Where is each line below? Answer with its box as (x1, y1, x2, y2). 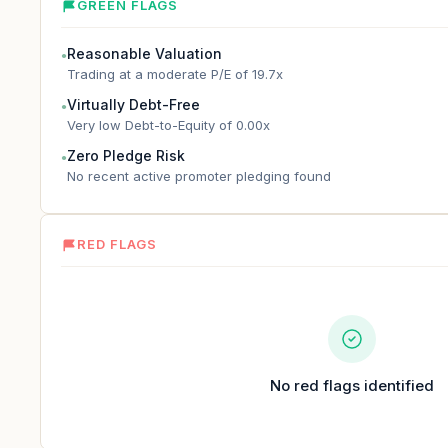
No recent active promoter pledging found (67, 168, 331, 184)
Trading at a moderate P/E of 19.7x (67, 66, 283, 82)
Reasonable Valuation (67, 45, 222, 62)
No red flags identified (270, 376, 434, 395)
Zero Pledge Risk (67, 147, 185, 164)
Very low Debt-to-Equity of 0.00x (67, 117, 270, 133)
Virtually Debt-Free (67, 96, 200, 113)
